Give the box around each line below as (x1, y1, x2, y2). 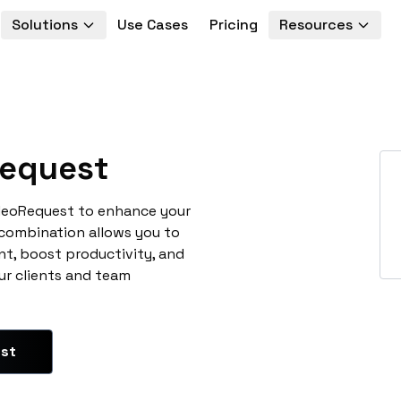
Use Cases (116, 15, 188, 34)
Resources (278, 15, 353, 34)
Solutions (11, 15, 78, 34)
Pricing (209, 15, 258, 34)
